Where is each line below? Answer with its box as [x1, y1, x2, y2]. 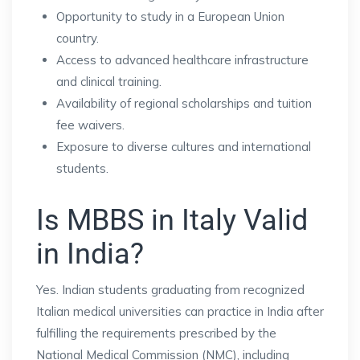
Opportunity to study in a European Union [56, 8, 284, 24]
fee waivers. [56, 117, 125, 133]
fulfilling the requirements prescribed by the [36, 325, 276, 341]
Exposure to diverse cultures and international [56, 138, 311, 154]
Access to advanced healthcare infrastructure [56, 51, 309, 67]
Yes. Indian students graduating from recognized [36, 281, 305, 297]
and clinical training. [56, 73, 162, 89]
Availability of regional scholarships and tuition [56, 95, 312, 111]
